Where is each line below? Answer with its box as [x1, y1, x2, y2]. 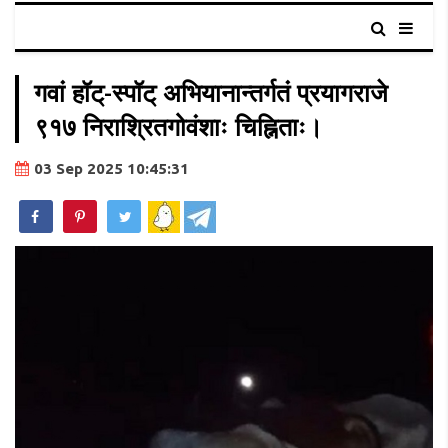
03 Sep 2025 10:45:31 [34, 160, 189, 178]
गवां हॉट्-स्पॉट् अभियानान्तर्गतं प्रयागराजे [34, 75, 388, 110]
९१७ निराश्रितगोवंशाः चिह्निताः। [34, 109, 323, 144]
